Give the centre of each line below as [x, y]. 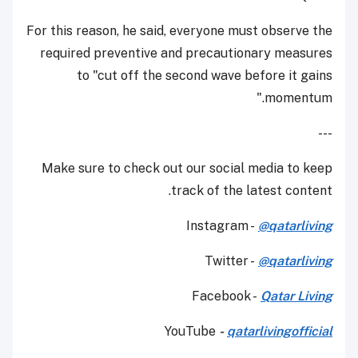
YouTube [192, 332]
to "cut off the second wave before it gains [205, 76]
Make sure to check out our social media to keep [187, 169]
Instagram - [222, 226]
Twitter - [231, 261]
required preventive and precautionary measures [186, 54]
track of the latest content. [252, 191]
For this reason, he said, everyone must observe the [179, 31]
